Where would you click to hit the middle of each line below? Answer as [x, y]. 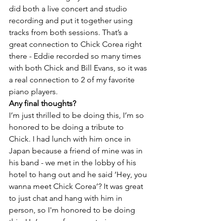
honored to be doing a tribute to [67, 127]
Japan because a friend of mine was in [77, 151]
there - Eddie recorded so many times [76, 56]
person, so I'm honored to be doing [73, 210]
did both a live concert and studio [69, 9]
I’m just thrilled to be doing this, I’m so [77, 115]
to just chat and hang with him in [67, 198]
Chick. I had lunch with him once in [71, 139]
